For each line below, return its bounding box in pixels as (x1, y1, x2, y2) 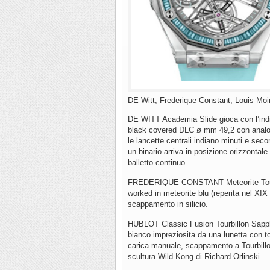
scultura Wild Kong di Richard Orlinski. (128, 252, 265, 262)
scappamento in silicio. (128, 199, 208, 209)
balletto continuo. (128, 158, 190, 168)
